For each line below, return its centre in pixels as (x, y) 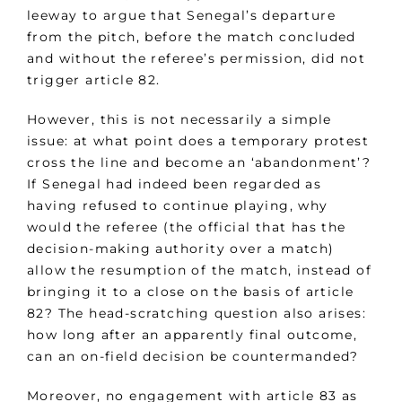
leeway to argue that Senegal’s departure (181, 16)
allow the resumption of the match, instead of (199, 271)
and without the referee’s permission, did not (196, 59)
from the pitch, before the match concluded (192, 37)
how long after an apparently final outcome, (192, 335)
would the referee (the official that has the (187, 227)
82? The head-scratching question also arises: (197, 314)
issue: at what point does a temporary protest (198, 141)
